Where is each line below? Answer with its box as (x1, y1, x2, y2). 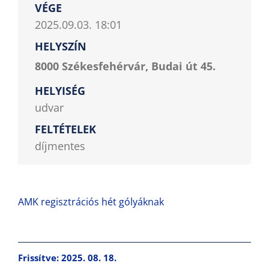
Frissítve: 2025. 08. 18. (18, 251, 116, 264)
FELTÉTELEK (35, 121, 96, 136)
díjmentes (35, 138, 85, 153)
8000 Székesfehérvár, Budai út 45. (35, 58, 216, 73)
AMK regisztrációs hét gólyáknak (18, 195, 164, 208)
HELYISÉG (35, 83, 85, 98)
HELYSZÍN (35, 38, 86, 53)
